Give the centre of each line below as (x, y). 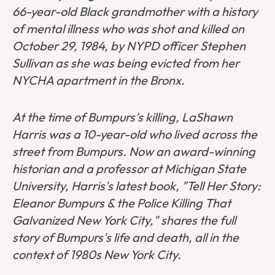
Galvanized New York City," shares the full (124, 220)
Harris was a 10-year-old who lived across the (135, 134)
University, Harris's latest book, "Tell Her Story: (136, 186)
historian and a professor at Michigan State (129, 169)
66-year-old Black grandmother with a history (135, 12)
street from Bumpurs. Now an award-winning (134, 152)
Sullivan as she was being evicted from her (126, 63)
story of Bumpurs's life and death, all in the (126, 238)
